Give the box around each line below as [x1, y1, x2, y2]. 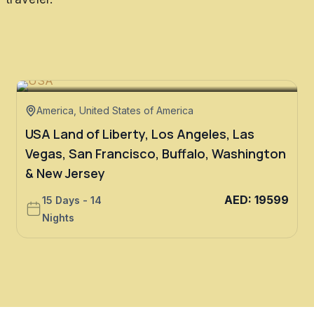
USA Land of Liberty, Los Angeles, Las [25, 125, 254, 142]
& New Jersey [25, 164, 105, 182]
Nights [42, 211, 74, 224]
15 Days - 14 [42, 193, 102, 206]
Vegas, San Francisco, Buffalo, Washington [25, 144, 286, 162]
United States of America [79, 104, 193, 116]
